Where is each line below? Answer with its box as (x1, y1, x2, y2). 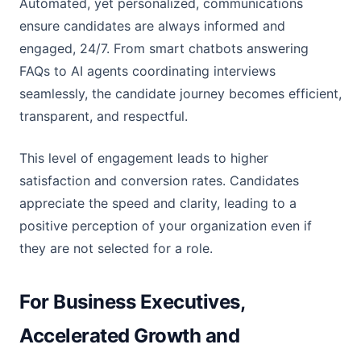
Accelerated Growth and (19, 324, 240, 347)
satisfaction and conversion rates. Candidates (19, 172, 299, 189)
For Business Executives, (19, 290, 245, 313)
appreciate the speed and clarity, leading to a (19, 195, 297, 211)
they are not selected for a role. (19, 240, 213, 256)
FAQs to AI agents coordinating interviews (19, 63, 276, 79)
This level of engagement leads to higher (19, 150, 268, 166)
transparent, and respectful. (19, 108, 188, 124)
